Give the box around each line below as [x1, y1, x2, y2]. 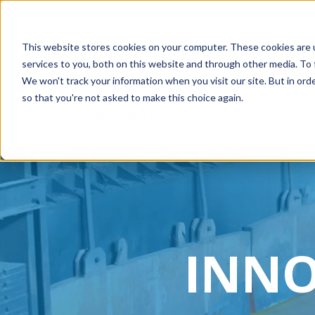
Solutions [240, 108, 302, 127]
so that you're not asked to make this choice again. [21, 91, 243, 103]
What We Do [86, 108, 167, 127]
